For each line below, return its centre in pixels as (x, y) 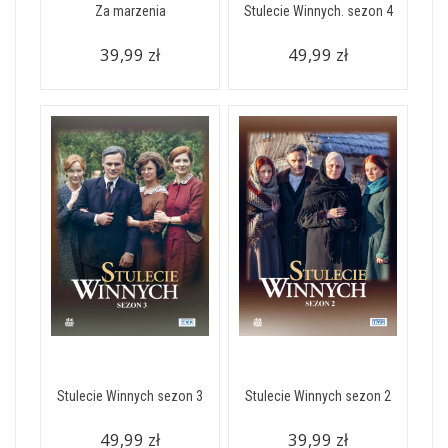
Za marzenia (130, 11)
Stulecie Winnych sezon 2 (318, 396)
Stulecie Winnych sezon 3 (130, 396)
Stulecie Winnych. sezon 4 (318, 11)
